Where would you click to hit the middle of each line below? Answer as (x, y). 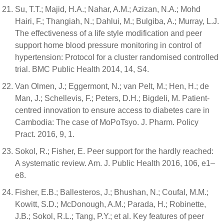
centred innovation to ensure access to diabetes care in (112, 110)
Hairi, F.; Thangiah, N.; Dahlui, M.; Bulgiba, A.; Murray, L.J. (117, 21)
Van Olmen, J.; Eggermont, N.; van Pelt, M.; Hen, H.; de (112, 86)
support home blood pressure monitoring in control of (108, 45)
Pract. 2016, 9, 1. (45, 134)
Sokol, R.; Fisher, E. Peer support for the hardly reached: (114, 151)
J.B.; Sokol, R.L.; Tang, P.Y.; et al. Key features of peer (109, 216)
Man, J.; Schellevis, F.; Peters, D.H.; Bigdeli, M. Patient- (112, 98)
